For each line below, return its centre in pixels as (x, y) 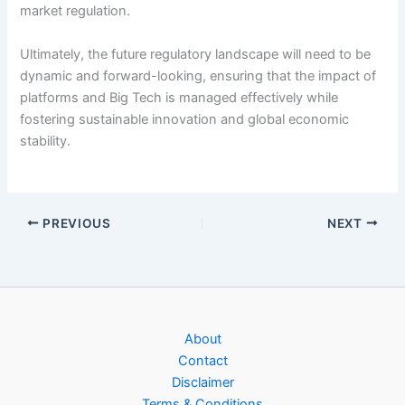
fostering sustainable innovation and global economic (185, 119)
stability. (46, 141)
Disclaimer (202, 382)
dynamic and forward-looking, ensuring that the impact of (198, 75)
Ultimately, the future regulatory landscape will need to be (196, 54)
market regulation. (75, 11)
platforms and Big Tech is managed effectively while (179, 97)
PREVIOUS (75, 223)
